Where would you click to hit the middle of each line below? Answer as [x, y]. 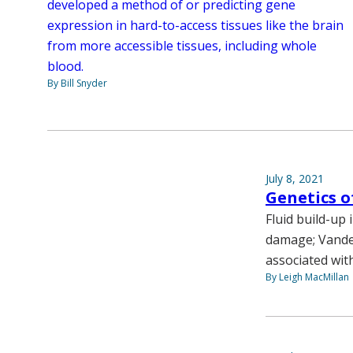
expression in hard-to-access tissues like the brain [195, 25]
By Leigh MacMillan [307, 277]
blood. [65, 66]
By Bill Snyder [77, 83]
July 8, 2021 [295, 178]
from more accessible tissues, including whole [182, 45]
